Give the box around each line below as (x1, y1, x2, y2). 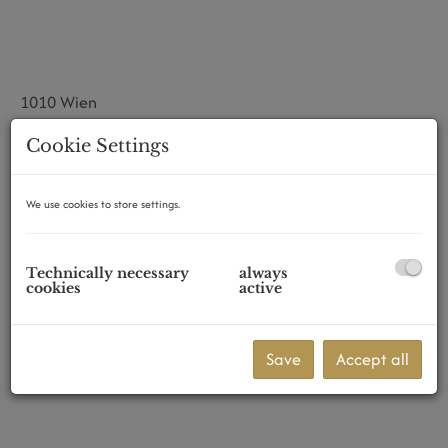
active (239, 279, 282, 298)
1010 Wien (20, 89, 97, 114)
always (239, 264, 288, 283)
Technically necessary (26, 264, 189, 283)
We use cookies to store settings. (26, 195, 180, 212)
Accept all (336, 346, 409, 371)
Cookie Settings (26, 134, 169, 157)
